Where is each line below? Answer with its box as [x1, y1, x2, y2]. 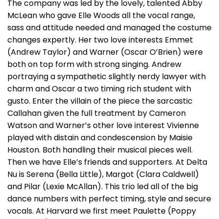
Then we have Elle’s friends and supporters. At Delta [7, 156, 207, 168]
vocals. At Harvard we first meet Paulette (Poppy [7, 205, 196, 217]
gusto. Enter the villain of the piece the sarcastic [7, 95, 193, 107]
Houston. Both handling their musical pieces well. [7, 144, 193, 155]
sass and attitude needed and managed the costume [7, 22, 212, 33]
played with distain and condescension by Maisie [7, 132, 193, 143]
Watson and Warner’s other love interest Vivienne [7, 120, 199, 131]
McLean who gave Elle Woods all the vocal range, [7, 10, 195, 21]
